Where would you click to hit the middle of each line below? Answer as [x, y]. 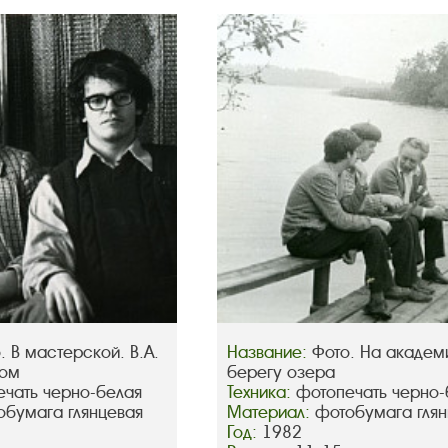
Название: [270, 353]
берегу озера [281, 373]
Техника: [262, 393]
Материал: [271, 413]
